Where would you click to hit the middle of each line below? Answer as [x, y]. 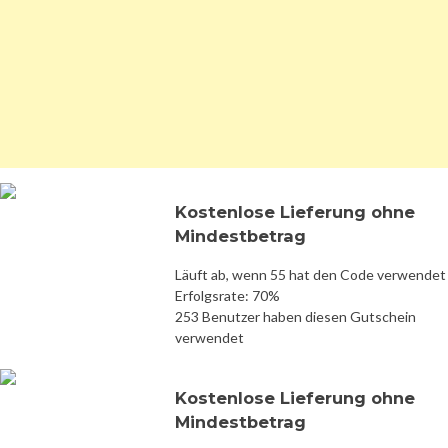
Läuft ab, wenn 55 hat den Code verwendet [310, 274]
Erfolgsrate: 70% [227, 295]
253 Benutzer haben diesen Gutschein [295, 316]
